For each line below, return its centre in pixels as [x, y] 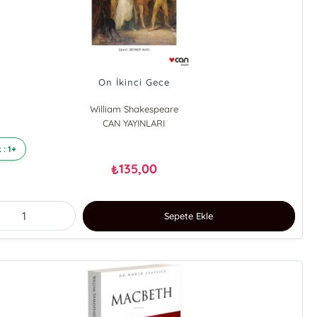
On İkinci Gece [134, 82]
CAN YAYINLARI [134, 123]
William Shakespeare [134, 109]
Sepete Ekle [189, 216]
